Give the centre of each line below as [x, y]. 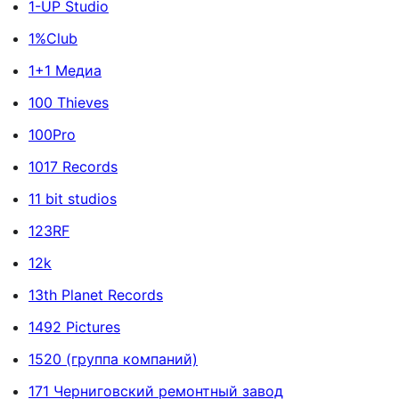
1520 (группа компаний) [113, 359]
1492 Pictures [74, 327]
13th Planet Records [96, 295]
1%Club [53, 39]
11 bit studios [73, 199]
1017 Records [73, 167]
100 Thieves [69, 103]
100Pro [52, 135]
